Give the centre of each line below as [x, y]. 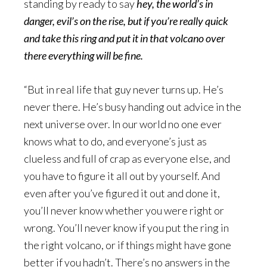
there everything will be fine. [83, 55]
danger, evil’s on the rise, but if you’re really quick [126, 21]
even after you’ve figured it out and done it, [122, 193]
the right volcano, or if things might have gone [128, 245]
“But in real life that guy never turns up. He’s [124, 89]
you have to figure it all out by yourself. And [122, 176]
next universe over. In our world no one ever [123, 124]
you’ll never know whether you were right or [124, 210]
